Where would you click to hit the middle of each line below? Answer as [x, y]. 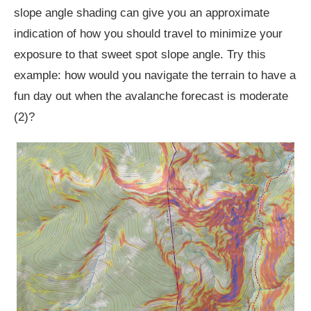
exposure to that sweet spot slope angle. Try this [140, 54]
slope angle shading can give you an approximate [142, 12]
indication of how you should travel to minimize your [148, 33]
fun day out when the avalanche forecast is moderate [151, 96]
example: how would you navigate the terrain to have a [155, 75]
